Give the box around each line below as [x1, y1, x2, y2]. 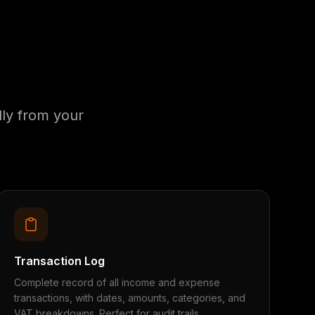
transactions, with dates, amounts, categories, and [13, 292, 245, 304]
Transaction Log [13, 254, 105, 268]
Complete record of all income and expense [13, 276, 220, 288]
